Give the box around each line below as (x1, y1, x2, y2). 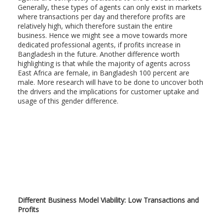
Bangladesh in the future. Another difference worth (17, 49, 180, 59)
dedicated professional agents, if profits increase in (17, 40, 181, 49)
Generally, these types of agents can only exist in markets (17, 2, 202, 12)
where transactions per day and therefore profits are (17, 12, 185, 21)
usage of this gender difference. (17, 96, 118, 106)
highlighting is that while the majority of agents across (17, 59, 190, 68)
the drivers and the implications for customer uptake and (17, 87, 199, 96)
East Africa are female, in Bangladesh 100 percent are (17, 68, 189, 77)
